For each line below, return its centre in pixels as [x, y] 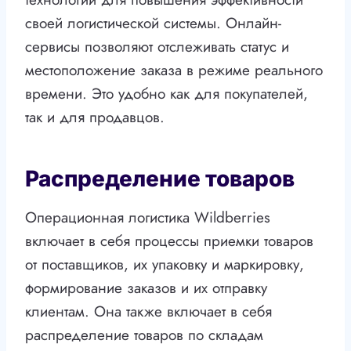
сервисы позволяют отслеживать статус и [157, 47]
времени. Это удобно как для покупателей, [166, 94]
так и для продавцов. [95, 118]
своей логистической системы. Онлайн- [153, 24]
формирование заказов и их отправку [146, 288]
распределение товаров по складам [144, 335]
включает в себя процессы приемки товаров [169, 241]
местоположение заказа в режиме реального [174, 71]
